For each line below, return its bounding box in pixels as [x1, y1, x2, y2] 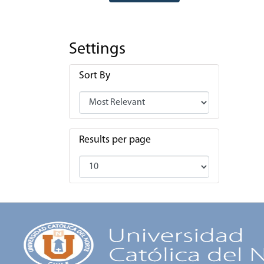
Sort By [79, 71, 110, 81]
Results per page [79, 135, 151, 146]
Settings [69, 41, 126, 58]
